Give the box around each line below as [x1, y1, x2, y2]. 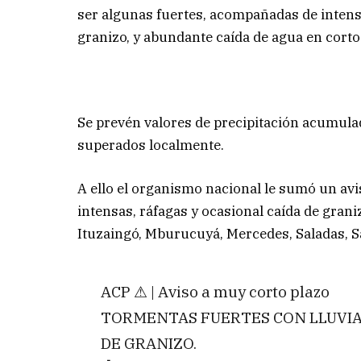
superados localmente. [77, 136, 225, 155]
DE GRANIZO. [100, 332, 197, 353]
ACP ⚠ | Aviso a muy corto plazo [100, 280, 330, 301]
